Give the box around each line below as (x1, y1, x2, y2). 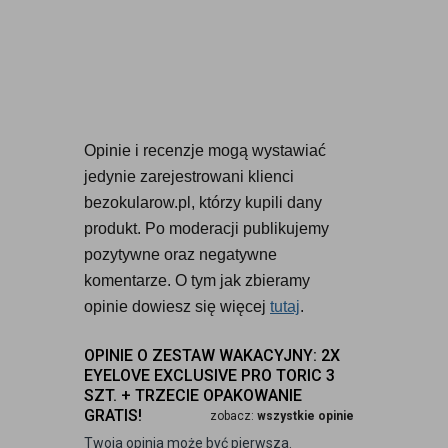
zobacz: (210, 409, 257, 423)
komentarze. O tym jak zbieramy (84, 272, 310, 289)
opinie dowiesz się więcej (84, 298, 270, 315)
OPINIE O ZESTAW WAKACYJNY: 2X (84, 346, 340, 365)
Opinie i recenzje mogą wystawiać (84, 142, 326, 159)
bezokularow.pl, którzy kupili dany (84, 194, 322, 211)
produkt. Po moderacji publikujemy (84, 220, 329, 237)
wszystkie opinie (257, 409, 354, 423)
